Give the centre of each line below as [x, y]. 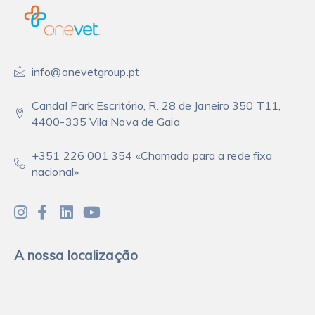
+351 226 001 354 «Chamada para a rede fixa [152, 155]
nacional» [55, 172]
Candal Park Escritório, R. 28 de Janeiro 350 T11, [156, 105]
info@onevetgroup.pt [85, 72]
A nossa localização [76, 255]
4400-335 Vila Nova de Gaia [106, 122]
